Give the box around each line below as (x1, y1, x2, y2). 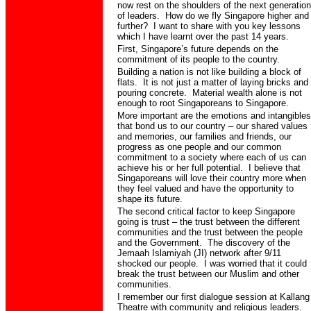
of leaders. (117, 10, 160, 21)
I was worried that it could (204, 258, 307, 269)
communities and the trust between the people (117, 227, 303, 237)
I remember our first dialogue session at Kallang (117, 292, 310, 302)
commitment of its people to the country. (117, 54, 280, 65)
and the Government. (117, 237, 205, 248)
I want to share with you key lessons (153, 21, 301, 31)
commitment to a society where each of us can (117, 152, 306, 162)
